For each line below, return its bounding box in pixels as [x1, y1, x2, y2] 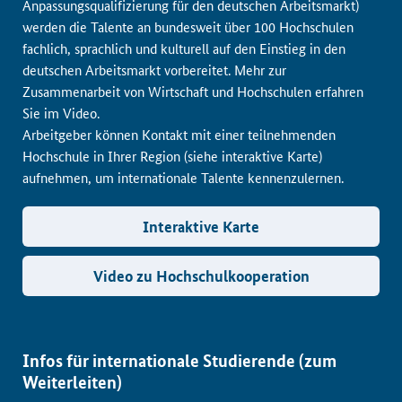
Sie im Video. [22, 103, 100, 122]
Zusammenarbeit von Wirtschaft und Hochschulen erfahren [22, 82, 363, 100]
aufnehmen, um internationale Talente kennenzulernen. [22, 168, 344, 187]
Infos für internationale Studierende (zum [22, 349, 336, 371]
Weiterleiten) [22, 371, 122, 393]
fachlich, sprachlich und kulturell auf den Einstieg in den [22, 39, 345, 57]
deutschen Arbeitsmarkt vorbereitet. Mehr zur [22, 60, 286, 79]
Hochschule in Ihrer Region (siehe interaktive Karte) [22, 146, 322, 165]
